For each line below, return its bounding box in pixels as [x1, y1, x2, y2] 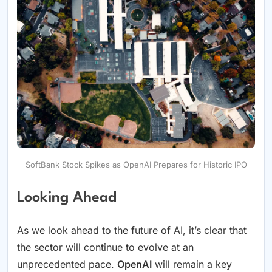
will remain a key [152, 258, 232, 271]
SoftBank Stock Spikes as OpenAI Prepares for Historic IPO [25, 159, 247, 169]
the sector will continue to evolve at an [17, 241, 194, 254]
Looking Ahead [17, 190, 117, 205]
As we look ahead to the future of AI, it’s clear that [17, 224, 246, 237]
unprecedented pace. [17, 258, 117, 271]
